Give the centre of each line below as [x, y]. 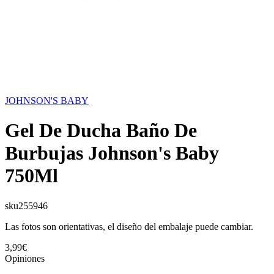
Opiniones [25, 258]
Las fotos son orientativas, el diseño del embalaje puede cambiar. [129, 226]
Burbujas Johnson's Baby [112, 153]
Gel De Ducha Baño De [101, 131]
